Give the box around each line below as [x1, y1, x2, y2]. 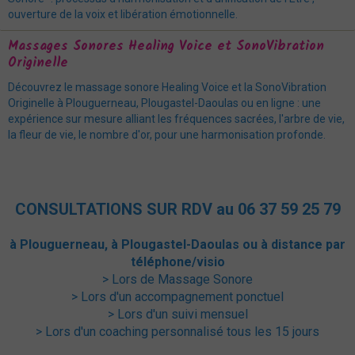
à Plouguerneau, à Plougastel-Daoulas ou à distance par [10, 237, 345, 253]
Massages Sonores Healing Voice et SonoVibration [8, 36, 324, 58]
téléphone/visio [130, 254, 225, 270]
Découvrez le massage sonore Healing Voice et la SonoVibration [8, 81, 326, 94]
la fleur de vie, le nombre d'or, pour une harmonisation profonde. [8, 128, 326, 142]
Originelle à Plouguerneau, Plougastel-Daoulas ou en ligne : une [8, 97, 321, 110]
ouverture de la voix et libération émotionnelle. [8, 8, 238, 21]
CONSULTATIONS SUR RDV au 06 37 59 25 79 [14, 200, 341, 219]
